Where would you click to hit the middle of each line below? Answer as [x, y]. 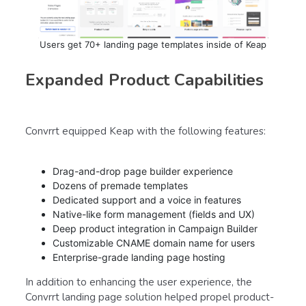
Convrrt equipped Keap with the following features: [145, 131]
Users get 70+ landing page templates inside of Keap [153, 44]
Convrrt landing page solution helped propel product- [150, 297]
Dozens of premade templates [120, 185]
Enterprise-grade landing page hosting [139, 257]
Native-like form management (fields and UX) [154, 214]
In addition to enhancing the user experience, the [139, 282]
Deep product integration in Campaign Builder [155, 228]
